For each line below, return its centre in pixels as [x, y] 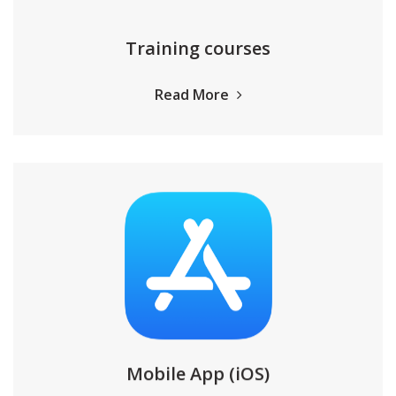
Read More [193, 95]
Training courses [198, 48]
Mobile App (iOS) [198, 373]
